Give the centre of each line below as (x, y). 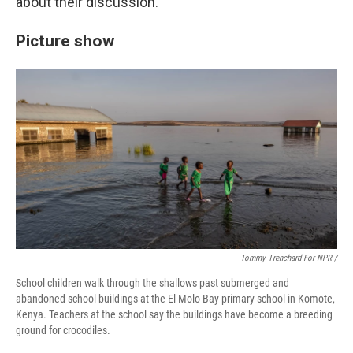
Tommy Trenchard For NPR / (289, 258)
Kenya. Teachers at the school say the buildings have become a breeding (174, 314)
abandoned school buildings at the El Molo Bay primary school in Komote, (175, 298)
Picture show (65, 40)
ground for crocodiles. (63, 330)
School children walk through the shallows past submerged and (152, 282)
